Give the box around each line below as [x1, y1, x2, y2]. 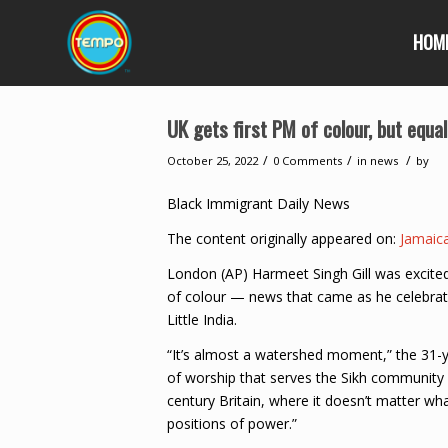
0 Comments [273, 153, 342, 168]
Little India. [167, 309, 237, 329]
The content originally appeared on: [167, 228, 400, 248]
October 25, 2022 [167, 153, 258, 168]
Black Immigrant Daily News [167, 193, 350, 213]
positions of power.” [167, 413, 297, 433]
